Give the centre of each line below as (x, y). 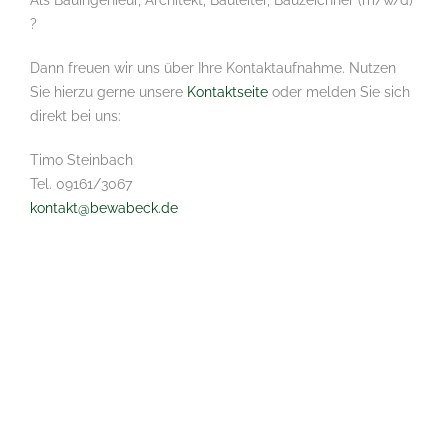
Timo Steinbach (81, 160)
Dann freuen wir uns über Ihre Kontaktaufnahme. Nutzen (213, 68)
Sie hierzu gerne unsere (108, 92)
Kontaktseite (227, 92)
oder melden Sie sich (339, 92)
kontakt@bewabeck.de (104, 208)
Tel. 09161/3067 (81, 184)
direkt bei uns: (75, 116)
